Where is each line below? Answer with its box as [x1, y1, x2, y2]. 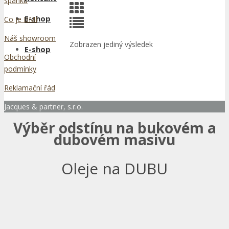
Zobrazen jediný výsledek [70, 39, 153, 49]
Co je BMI [4, 14, 37, 24]
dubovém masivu [54, 129, 175, 149]
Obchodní [4, 52, 36, 62]
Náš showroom [4, 33, 56, 43]
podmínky [4, 64, 36, 74]
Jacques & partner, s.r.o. [4, 102, 83, 111]
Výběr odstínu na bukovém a [13, 118, 216, 138]
